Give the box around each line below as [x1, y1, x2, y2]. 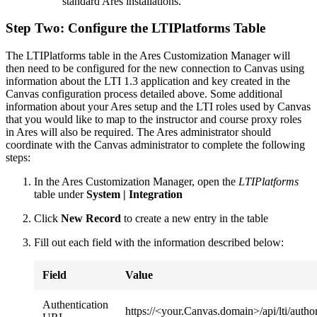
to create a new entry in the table [121, 212, 268, 225]
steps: [6, 151, 30, 164]
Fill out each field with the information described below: [34, 236, 284, 249]
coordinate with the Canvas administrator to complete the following [6, 139, 305, 151]
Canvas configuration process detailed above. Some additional [6, 88, 282, 100]
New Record [61, 212, 121, 225]
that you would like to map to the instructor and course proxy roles [6, 113, 301, 126]
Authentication [42, 299, 108, 311]
